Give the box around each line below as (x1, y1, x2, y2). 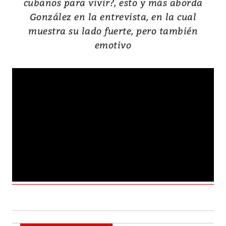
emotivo (94, 38, 132, 51)
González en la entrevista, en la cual (29, 10, 197, 23)
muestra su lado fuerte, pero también (28, 24, 198, 37)
